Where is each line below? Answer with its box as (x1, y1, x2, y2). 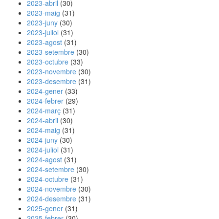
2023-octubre (27, 57, 68, 66)
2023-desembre (27, 76, 76, 86)
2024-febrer (27, 96, 64, 106)
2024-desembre (27, 194, 76, 203)
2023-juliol (27, 27, 59, 37)
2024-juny (27, 135, 58, 145)
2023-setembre (27, 47, 74, 57)
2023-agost (27, 37, 62, 47)
